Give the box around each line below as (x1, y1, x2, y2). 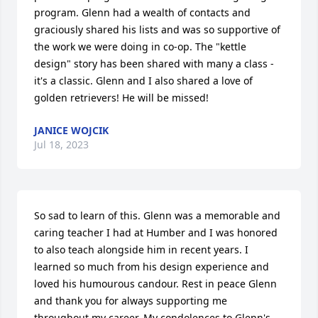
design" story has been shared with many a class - (34, 56, 274, 70)
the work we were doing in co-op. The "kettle (34, 39, 246, 53)
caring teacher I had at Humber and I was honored (34, 225, 278, 239)
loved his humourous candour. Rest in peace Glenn (34, 276, 277, 290)
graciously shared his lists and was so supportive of (34, 22, 280, 36)
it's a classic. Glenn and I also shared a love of (34, 73, 253, 87)
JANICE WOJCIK (34, 123, 109, 137)
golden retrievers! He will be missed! (34, 90, 209, 104)
